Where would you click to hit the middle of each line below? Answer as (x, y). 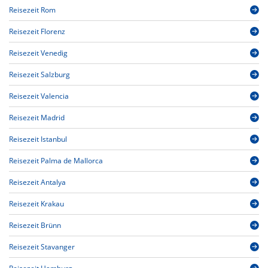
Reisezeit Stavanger (42, 247)
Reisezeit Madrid (37, 118)
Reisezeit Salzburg (39, 75)
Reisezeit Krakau (36, 204)
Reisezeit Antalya (37, 182)
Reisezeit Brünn (35, 226)
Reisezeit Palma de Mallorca (56, 161)
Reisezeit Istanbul (38, 139)
